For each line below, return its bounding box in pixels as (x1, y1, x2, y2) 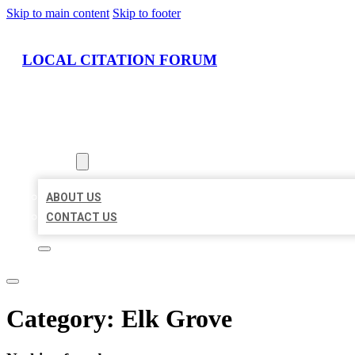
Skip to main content (6, 6, 109, 20)
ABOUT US (46, 191, 101, 204)
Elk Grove (121, 303, 232, 333)
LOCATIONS (38, 136, 101, 149)
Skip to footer (113, 6, 181, 20)
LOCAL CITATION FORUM (22, 51, 217, 68)
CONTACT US (46, 211, 117, 224)
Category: (6, 303, 121, 333)
